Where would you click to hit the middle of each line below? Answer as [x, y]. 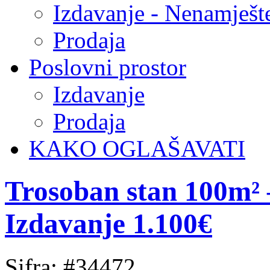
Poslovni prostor [108, 67]
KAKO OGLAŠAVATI [137, 149]
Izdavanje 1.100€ [108, 224]
